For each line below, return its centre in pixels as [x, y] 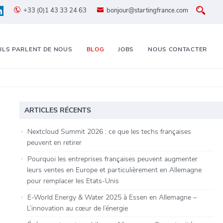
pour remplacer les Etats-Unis [73, 181]
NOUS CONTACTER [177, 49]
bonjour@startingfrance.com [147, 11]
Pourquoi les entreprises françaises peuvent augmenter [113, 159]
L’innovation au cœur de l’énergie [78, 209]
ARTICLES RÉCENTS [58, 111]
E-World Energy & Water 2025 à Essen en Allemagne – [112, 198]
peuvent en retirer [55, 143]
